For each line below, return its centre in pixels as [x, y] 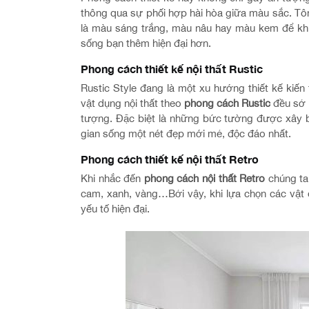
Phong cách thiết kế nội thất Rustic [172, 69]
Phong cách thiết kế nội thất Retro [170, 159]
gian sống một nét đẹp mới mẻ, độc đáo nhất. [186, 133]
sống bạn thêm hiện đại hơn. [146, 43]
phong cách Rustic [228, 103]
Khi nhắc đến [111, 178]
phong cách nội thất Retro [203, 178]
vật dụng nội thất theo [131, 103]
